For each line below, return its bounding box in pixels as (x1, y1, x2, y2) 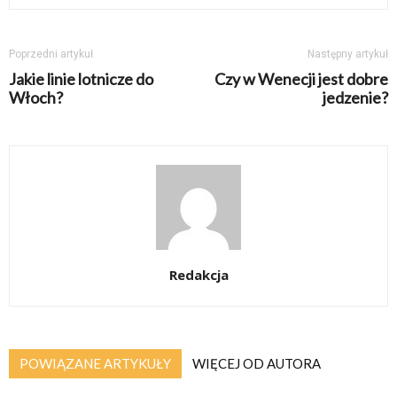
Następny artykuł (307, 48, 388, 60)
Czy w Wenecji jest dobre (214, 69, 388, 89)
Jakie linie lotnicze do (9, 69, 153, 89)
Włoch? (9, 88, 63, 107)
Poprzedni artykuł (9, 48, 93, 60)
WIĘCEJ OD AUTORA (192, 355, 321, 371)
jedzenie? (323, 88, 388, 107)
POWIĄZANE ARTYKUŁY (19, 355, 171, 371)
